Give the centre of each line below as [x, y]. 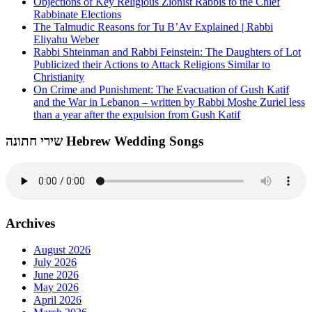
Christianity [59, 77]
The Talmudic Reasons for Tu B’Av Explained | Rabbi [153, 26]
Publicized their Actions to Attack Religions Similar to [152, 64]
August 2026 [62, 250]
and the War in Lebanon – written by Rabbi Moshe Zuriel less [169, 102]
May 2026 [56, 288]
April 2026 [57, 300]
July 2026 [55, 263]
